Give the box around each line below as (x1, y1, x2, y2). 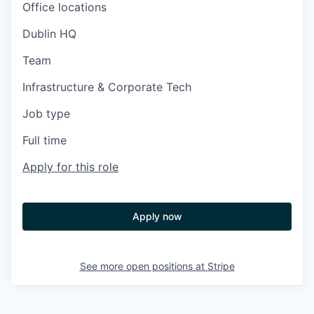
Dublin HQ (22, 27, 76, 41)
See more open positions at (79, 260, 207, 272)
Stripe (207, 260, 235, 272)
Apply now (132, 210, 182, 222)
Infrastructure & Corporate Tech (22, 80, 191, 94)
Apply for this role (22, 160, 118, 174)
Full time (22, 133, 67, 147)
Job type (22, 107, 70, 121)
